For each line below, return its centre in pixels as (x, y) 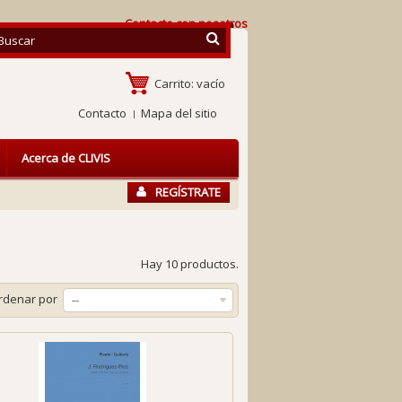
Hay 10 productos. (190, 264)
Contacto (102, 113)
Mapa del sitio (179, 113)
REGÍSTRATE (188, 192)
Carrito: (174, 83)
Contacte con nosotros (186, 23)
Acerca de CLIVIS (66, 158)
